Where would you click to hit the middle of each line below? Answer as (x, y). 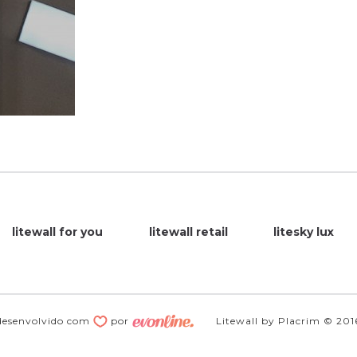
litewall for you (58, 232)
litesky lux (304, 232)
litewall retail (188, 232)
